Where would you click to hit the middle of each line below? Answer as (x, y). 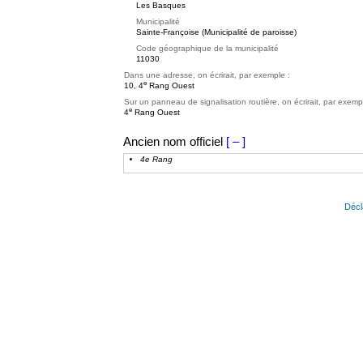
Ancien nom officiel (173, 141)
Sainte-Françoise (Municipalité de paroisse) (216, 32)
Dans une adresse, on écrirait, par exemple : (207, 75)
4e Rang (156, 159)
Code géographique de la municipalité (207, 48)
